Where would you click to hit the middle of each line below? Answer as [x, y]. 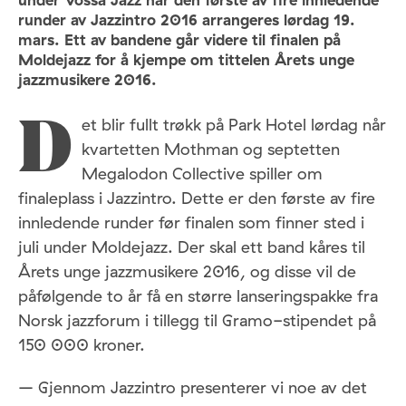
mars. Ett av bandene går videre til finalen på [179, 39]
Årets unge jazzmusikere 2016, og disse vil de [187, 272]
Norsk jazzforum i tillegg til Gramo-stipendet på [197, 321]
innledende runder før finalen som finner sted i [191, 223]
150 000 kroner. [82, 345]
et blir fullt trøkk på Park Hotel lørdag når [234, 125]
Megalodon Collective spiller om [202, 174]
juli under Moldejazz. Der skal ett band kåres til [192, 247]
